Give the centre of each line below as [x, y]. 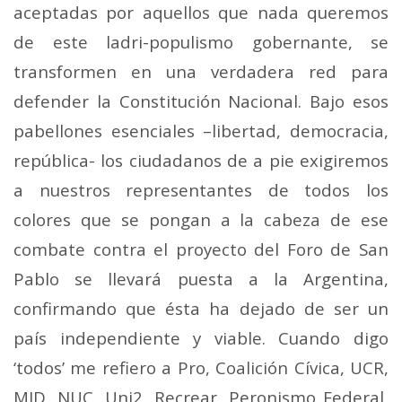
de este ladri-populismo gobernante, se [201, 41]
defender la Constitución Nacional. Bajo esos [201, 100]
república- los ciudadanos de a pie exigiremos [201, 160]
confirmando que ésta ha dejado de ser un [201, 308]
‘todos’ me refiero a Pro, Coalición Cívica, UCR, [201, 367]
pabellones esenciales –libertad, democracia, [201, 130]
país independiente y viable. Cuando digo [201, 337]
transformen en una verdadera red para [201, 71]
